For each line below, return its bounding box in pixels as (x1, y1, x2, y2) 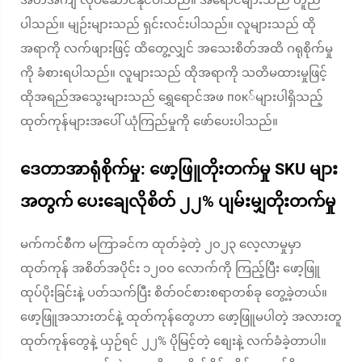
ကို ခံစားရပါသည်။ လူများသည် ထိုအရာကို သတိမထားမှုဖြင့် (20, 65, 327, 80)
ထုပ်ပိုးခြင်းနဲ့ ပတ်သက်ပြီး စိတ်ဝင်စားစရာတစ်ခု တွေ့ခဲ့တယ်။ (20, 285, 327, 300)
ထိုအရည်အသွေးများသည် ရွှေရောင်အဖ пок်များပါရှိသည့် (20, 90, 323, 104)
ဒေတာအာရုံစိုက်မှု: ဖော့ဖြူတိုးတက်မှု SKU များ (20, 159, 338, 179)
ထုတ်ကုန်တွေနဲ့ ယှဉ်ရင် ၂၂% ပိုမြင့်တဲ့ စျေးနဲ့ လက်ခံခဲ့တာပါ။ (20, 334, 326, 348)
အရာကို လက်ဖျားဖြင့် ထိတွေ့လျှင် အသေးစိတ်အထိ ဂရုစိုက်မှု (20, 41, 333, 56)
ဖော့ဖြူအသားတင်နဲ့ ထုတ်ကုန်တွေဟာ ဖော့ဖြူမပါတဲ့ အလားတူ (20, 309, 342, 324)
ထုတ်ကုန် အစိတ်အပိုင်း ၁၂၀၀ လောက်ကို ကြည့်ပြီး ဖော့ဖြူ (20, 261, 320, 276)
